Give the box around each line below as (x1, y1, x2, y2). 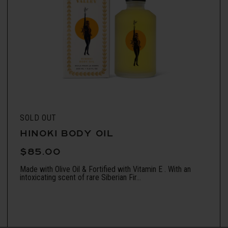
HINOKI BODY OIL (20, 128, 114, 139)
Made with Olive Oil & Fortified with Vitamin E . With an (20, 164, 191, 174)
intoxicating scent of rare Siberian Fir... (20, 172, 141, 182)
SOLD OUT (20, 112, 57, 123)
